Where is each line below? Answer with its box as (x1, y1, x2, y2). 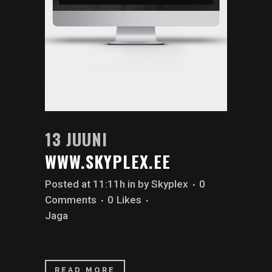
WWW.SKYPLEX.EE (45, 149, 171, 174)
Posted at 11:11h (45, 178, 125, 191)
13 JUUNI (45, 127, 107, 152)
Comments (45, 194, 97, 206)
